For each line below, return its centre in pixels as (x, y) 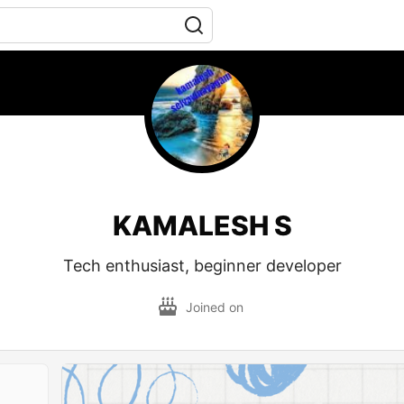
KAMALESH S (202, 225)
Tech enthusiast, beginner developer (202, 266)
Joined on (216, 307)
